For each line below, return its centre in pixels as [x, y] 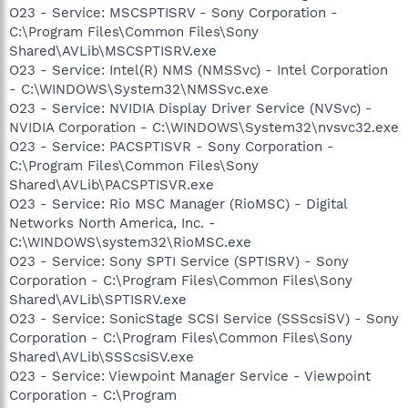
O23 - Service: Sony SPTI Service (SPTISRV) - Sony [179, 261]
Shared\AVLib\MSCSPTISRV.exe [113, 51]
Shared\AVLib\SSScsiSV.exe [102, 357]
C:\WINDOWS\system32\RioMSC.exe [130, 242]
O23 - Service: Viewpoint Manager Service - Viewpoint [190, 376]
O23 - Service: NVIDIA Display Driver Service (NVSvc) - [191, 108]
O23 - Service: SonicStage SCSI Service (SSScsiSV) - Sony [204, 318]
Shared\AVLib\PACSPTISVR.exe [112, 184]
